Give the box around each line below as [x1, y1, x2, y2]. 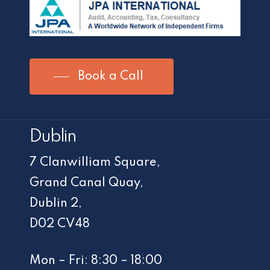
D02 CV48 [30, 218, 90, 230]
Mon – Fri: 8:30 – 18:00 [30, 254, 163, 267]
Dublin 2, [30, 197, 83, 210]
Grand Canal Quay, [30, 177, 144, 189]
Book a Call [78, 71, 144, 83]
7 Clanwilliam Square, [30, 156, 161, 169]
